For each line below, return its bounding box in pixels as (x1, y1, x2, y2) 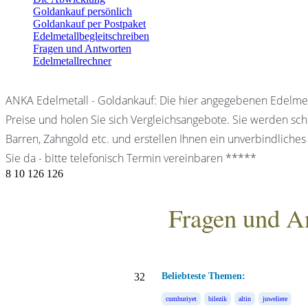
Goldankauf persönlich (33, 5, 132, 17)
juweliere (263, 295, 287, 302)
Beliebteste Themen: (162, 271, 245, 281)
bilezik (208, 295, 227, 302)
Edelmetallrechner (33, 55, 111, 67)
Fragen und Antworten (33, 43, 131, 54)
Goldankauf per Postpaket (33, 18, 146, 30)
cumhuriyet (166, 295, 197, 302)
